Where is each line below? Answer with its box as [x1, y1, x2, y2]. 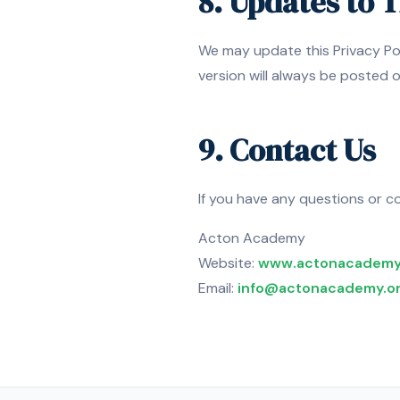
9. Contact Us [198, 129, 376, 171]
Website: [198, 254, 258, 272]
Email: [198, 279, 237, 297]
